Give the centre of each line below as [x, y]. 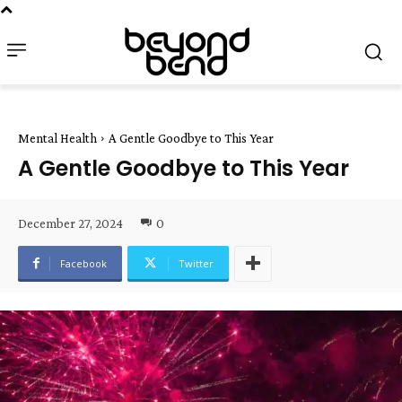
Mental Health [57, 139]
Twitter [196, 263]
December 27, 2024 [70, 223]
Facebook [83, 263]
